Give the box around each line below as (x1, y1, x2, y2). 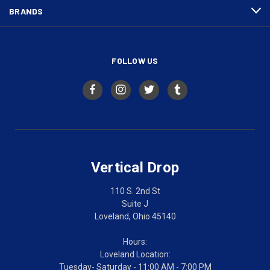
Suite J (122, 198, 148, 209)
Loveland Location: (99, 249, 171, 259)
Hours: (123, 236, 147, 246)
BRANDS (9, 5, 43, 16)
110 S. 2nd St (110, 186, 160, 196)
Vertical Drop (90, 159, 180, 176)
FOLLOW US (111, 55, 159, 66)
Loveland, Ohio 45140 (94, 211, 176, 221)
